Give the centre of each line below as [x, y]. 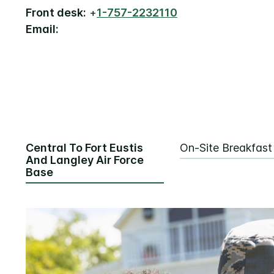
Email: [42, 29]
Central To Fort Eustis [84, 148]
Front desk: [56, 13]
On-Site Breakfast [226, 148]
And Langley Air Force [85, 160]
